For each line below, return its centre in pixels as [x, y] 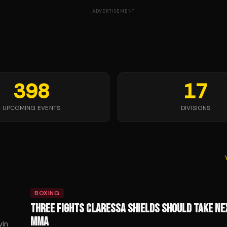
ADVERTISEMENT [113, 11]
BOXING [47, 193]
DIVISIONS [196, 108]
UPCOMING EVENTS [31, 108]
